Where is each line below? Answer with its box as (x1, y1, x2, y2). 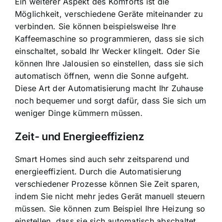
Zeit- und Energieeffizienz (15, 129, 144, 143)
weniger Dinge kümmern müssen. (15, 108, 143, 118)
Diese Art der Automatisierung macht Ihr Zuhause (15, 83, 204, 94)
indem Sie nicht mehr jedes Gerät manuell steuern (15, 191, 205, 201)
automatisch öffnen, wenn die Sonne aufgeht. (15, 71, 189, 81)
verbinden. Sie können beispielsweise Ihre (15, 21, 176, 32)
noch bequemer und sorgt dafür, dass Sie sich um (15, 96, 207, 106)
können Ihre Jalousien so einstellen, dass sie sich (15, 58, 203, 69)
